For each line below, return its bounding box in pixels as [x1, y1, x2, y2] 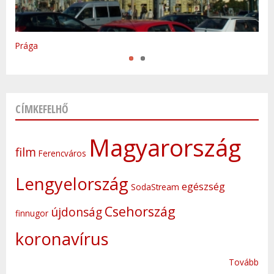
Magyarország [89, 131, 241, 164]
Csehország [105, 202, 176, 221]
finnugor [15, 207, 48, 220]
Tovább [229, 256, 259, 268]
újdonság [51, 204, 102, 221]
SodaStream [131, 181, 179, 193]
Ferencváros [39, 147, 86, 160]
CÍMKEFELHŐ [15, 102, 68, 117]
